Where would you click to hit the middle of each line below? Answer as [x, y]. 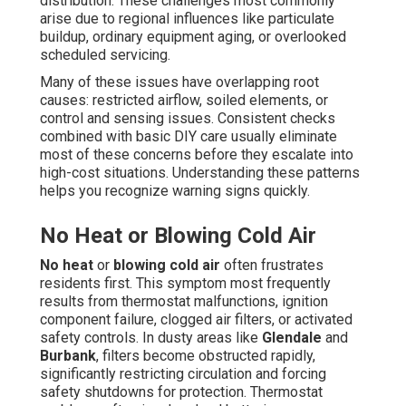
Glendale [292, 338]
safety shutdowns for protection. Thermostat [181, 392]
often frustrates [272, 266]
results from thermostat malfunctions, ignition [184, 302]
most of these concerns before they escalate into [197, 155]
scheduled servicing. [105, 55]
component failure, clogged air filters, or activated [196, 320]
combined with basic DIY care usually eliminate [188, 137]
